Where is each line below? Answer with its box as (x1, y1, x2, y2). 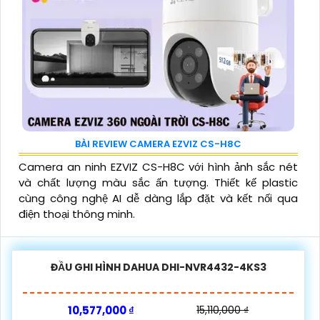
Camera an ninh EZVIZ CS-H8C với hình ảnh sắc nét (19, 159, 298, 174)
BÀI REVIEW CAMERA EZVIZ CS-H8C (75, 136, 241, 151)
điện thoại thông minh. (19, 206, 135, 221)
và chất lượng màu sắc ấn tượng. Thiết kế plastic (19, 174, 298, 190)
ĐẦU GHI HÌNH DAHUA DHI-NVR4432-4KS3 (50, 259, 266, 274)
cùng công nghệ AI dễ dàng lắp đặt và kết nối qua (19, 190, 298, 206)
